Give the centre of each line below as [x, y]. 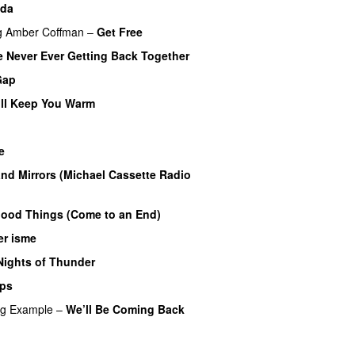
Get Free [120, 31]
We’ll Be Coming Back [125, 309]
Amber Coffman [45, 31]
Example [31, 309]
